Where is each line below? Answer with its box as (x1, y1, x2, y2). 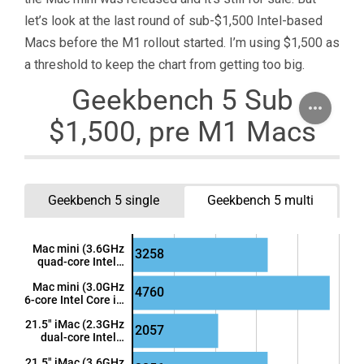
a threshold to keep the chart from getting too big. (24, 56, 305, 72)
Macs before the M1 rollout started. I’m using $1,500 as (24, 34, 340, 50)
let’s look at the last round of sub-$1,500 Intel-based (24, 12, 323, 28)
